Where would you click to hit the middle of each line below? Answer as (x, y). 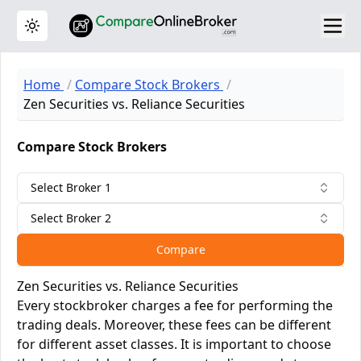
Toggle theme (68, 32)
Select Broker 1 (71, 187)
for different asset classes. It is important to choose (174, 344)
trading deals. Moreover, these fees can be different (174, 325)
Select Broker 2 (71, 218)
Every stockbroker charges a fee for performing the (175, 305)
